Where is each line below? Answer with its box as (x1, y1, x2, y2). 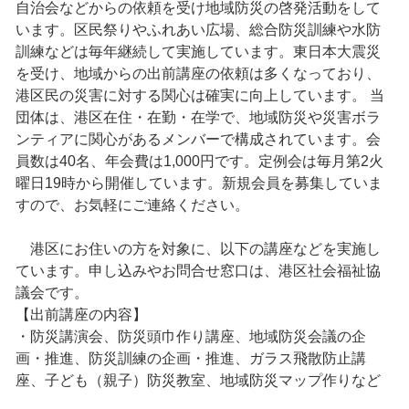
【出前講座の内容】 (15, 305, 147, 322)
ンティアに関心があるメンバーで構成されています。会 (15, 130, 381, 147)
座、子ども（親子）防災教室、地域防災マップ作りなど (15, 371, 381, 388)
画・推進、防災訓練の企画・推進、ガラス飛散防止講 (15, 349, 366, 366)
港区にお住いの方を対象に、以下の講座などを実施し (15, 239, 381, 257)
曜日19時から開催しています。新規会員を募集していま (15, 173, 383, 191)
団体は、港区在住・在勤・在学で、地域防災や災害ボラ (15, 108, 381, 125)
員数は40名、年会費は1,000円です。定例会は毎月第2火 (15, 152, 383, 169)
